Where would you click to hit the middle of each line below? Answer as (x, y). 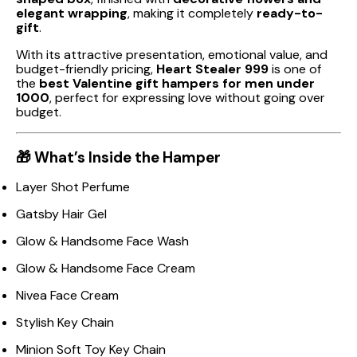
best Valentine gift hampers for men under (177, 83)
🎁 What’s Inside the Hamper (118, 157)
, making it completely (192, 13)
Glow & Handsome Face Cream (106, 269)
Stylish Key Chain (65, 323)
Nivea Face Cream (67, 296)
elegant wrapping (72, 13)
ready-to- (290, 13)
